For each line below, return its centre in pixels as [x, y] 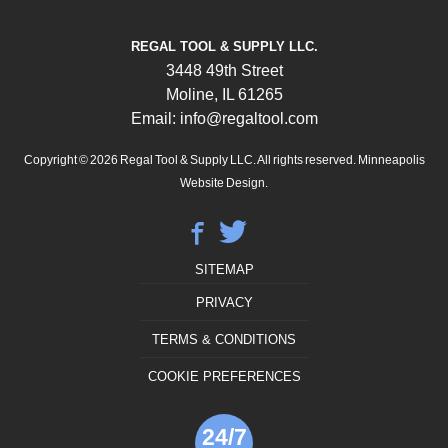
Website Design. [224, 183]
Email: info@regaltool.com [224, 119]
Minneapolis [391, 160]
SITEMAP [224, 270]
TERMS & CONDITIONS [224, 340]
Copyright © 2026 [71, 160]
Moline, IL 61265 [224, 95]
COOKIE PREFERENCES [224, 377]
